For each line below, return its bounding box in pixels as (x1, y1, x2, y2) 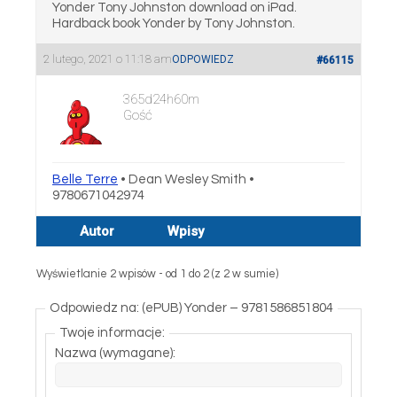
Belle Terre (52, 173, 118, 186)
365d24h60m (123, 91, 199, 107)
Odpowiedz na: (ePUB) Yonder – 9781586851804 (50, 301, 333, 315)
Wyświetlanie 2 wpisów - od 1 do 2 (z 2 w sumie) (36, 268, 278, 280)
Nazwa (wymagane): (55, 346, 175, 360)
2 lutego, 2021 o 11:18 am (43, 52, 172, 66)
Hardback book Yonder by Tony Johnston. (52, 17, 295, 30)
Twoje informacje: (59, 326, 165, 339)
